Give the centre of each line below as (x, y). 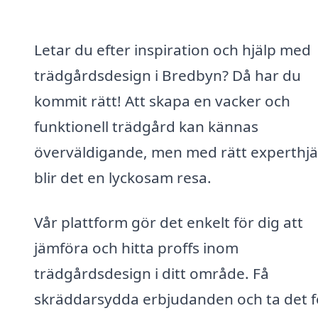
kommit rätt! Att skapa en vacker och (162, 100)
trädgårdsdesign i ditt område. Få (152, 274)
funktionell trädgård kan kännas (146, 126)
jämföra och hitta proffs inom (136, 248)
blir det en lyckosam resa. (123, 177)
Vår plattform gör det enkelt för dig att (169, 223)
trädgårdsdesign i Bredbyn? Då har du (168, 75)
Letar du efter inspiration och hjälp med (172, 49)
